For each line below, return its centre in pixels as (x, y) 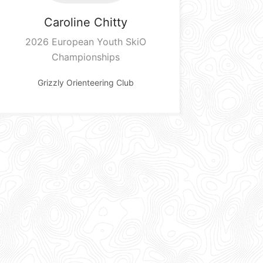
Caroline (67, 22)
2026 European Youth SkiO (85, 41)
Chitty (110, 22)
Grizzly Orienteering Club (85, 82)
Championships (85, 57)
